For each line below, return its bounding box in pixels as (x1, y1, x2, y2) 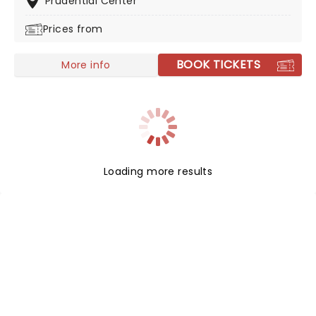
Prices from (43, 22, 103, 36)
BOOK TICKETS (176, 56, 261, 73)
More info (61, 57, 111, 72)
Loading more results (103, 164, 213, 178)
